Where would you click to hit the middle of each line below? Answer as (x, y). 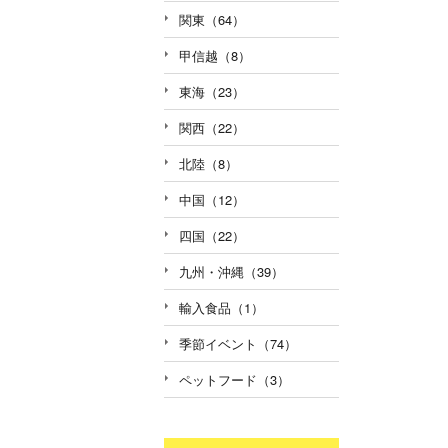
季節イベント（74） (238, 343)
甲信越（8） (215, 55)
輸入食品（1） (221, 307)
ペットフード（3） (234, 379)
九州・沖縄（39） (231, 271)
